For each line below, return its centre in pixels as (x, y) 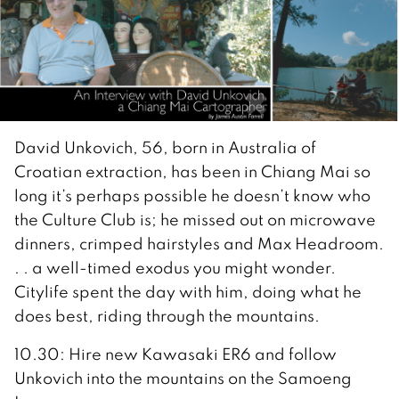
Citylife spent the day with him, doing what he (188, 292)
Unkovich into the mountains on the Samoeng (183, 379)
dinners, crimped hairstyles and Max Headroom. (199, 244)
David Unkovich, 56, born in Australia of (165, 148)
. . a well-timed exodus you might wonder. (175, 268)
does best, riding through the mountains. (167, 316)
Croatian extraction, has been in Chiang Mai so (192, 172)
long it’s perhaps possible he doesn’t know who (192, 196)
